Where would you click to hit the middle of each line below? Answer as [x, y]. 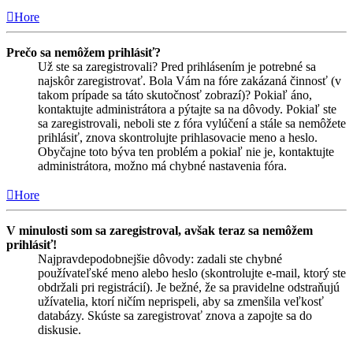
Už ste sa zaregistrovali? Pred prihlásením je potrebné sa [177, 67]
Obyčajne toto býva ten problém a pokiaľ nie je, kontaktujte [186, 152]
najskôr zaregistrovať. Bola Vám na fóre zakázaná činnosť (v [190, 81]
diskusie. [59, 330]
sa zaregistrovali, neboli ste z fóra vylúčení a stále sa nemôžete [192, 124]
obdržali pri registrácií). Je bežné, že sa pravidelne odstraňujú [189, 288]
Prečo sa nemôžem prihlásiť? [84, 53]
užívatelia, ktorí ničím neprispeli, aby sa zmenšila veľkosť [181, 302]
